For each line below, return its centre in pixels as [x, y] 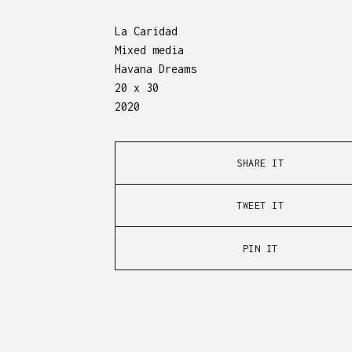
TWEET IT [260, 205]
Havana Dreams [156, 69]
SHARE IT [260, 163]
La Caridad [146, 31]
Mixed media [149, 50]
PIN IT [260, 248]
